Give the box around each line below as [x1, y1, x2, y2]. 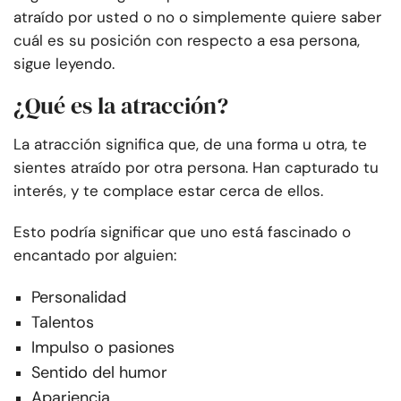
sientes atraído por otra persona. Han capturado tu [13, 158, 379, 178]
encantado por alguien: [13, 245, 176, 266]
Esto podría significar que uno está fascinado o [13, 222, 351, 243]
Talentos [31, 311, 94, 334]
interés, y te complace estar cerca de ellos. [13, 181, 323, 201]
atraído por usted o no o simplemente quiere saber [13, 7, 381, 28]
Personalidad [31, 286, 126, 309]
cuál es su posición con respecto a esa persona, [13, 30, 360, 51]
